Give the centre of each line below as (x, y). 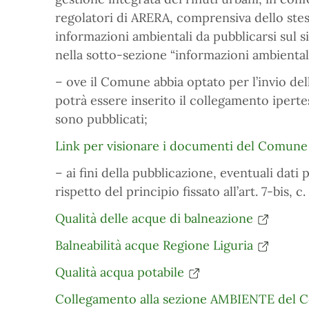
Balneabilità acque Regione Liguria (154, 245)
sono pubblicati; (101, 119)
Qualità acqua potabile (120, 272)
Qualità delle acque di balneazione (154, 218)
